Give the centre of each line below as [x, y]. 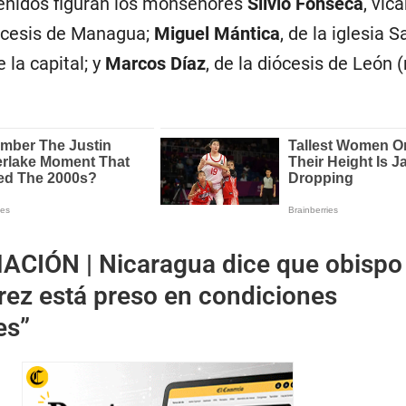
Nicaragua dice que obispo [250, 265]
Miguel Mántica [217, 34]
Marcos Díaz [155, 64]
